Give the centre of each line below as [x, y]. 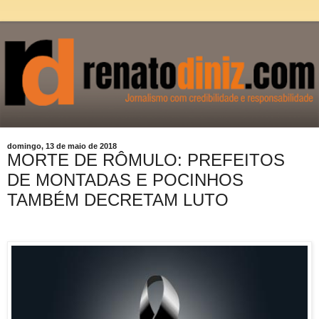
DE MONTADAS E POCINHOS [125, 179]
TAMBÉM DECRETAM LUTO [118, 199]
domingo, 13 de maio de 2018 [62, 146]
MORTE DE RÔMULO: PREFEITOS [146, 159]
